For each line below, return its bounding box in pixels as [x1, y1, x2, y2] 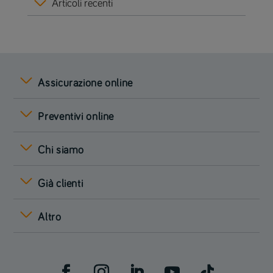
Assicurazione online [38, 77, 133, 89]
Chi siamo [38, 144, 85, 156]
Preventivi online [38, 111, 115, 122]
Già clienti [38, 178, 83, 190]
